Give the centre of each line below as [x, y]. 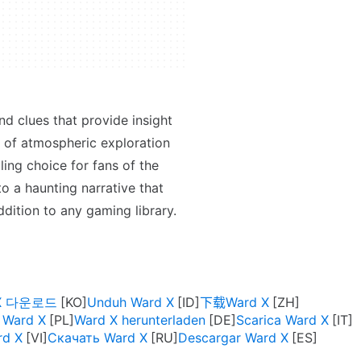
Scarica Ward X [282, 320]
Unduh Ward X [131, 302]
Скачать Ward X [98, 338]
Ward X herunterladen [140, 320]
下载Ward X [234, 302]
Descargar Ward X [233, 338]
